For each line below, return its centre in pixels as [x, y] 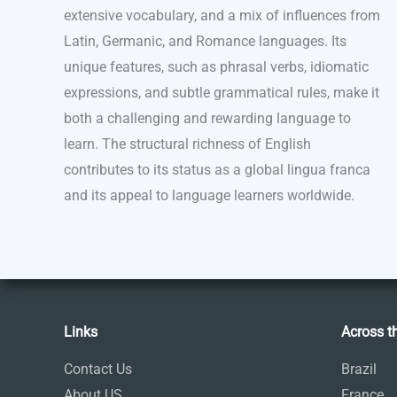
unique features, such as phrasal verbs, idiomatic [216, 67]
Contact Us [98, 369]
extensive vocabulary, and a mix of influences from [222, 16]
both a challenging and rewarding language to [207, 119]
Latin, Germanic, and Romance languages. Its [205, 42]
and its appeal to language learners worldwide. [209, 196]
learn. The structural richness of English [187, 144]
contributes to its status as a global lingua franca [217, 170]
